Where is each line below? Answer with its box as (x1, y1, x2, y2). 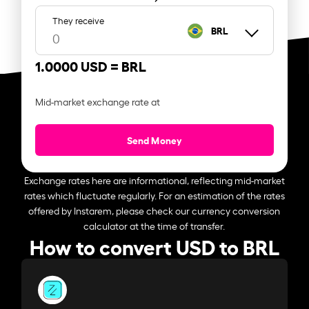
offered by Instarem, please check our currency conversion (28, 203, 281, 217)
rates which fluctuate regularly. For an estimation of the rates (23, 188, 285, 201)
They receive (52, 14, 105, 26)
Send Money (126, 132, 183, 146)
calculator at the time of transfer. (83, 218, 226, 232)
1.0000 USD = (35, 55, 122, 75)
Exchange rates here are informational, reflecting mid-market (23, 172, 285, 186)
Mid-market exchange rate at (35, 94, 161, 108)
